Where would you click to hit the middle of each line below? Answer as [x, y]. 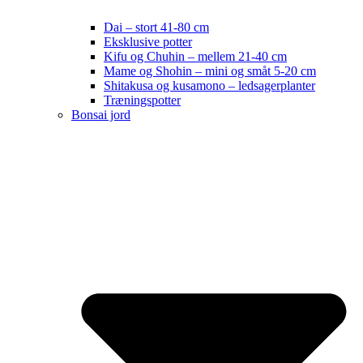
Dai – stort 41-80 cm [156, 27]
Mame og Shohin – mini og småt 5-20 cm [210, 71]
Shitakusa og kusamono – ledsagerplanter [209, 85]
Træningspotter [142, 100]
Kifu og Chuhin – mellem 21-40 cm [195, 56]
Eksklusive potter [148, 42]
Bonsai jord [101, 115]
